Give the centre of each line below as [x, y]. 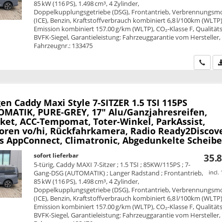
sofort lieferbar [56, 155]
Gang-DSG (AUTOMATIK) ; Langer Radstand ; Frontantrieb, [119, 173]
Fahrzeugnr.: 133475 [63, 45]
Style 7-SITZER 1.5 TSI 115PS [127, 102]
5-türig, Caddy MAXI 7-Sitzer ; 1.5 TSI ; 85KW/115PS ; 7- [112, 164]
